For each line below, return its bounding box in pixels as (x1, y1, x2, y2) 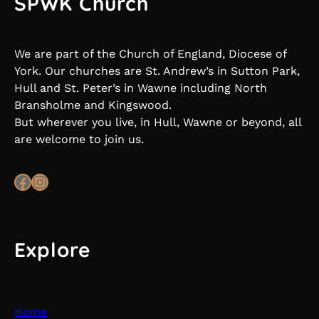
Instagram (31, 171, 47, 192)
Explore (14, 236, 91, 262)
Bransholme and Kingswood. (14, 98, 172, 113)
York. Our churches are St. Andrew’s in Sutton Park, (14, 64, 300, 78)
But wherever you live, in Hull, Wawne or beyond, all (14, 115, 301, 130)
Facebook (14, 171, 23, 192)
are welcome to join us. (14, 132, 144, 147)
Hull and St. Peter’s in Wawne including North (14, 81, 267, 95)
